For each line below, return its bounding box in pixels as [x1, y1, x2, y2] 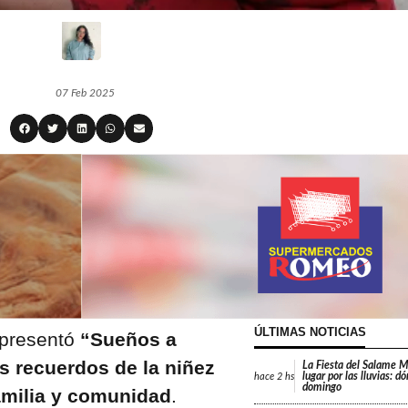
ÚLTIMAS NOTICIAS [253, 325, 366, 340]
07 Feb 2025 [55, 87, 115, 99]
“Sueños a [79, 329, 177, 351]
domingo [301, 382, 342, 393]
